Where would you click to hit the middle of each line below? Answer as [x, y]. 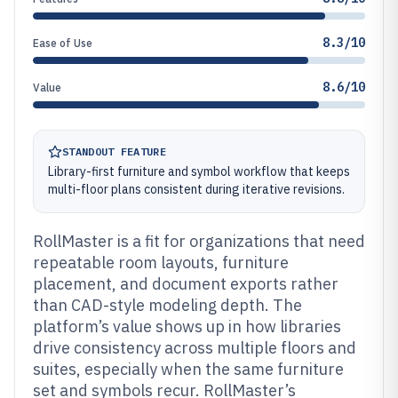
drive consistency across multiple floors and [195, 348]
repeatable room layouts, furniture [161, 263]
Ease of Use [63, 43]
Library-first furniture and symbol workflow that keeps [199, 171]
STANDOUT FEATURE [114, 151]
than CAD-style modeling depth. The [167, 305]
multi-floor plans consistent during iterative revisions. [196, 189]
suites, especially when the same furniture [188, 369]
